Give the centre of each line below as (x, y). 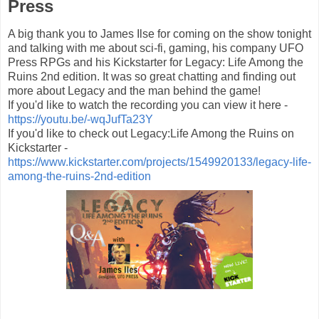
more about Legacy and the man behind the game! (134, 91)
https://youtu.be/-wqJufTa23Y (80, 120)
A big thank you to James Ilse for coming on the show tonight (159, 34)
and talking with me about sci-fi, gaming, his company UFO (156, 48)
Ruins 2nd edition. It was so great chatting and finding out (152, 77)
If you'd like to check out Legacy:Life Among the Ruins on (151, 134)
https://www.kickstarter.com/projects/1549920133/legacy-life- (159, 162)
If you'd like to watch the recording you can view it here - (148, 105)
